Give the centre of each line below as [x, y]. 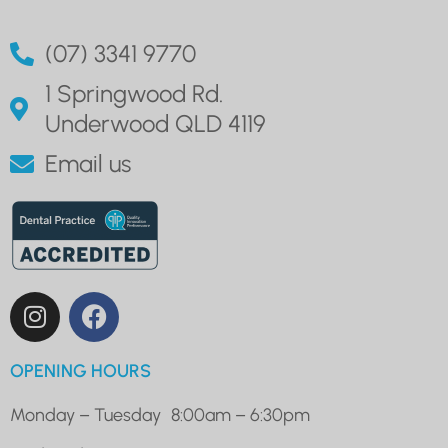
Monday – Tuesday [85, 414]
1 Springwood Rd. [134, 94]
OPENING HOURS [80, 370]
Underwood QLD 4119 [155, 124]
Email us [88, 164]
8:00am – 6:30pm [240, 414]
